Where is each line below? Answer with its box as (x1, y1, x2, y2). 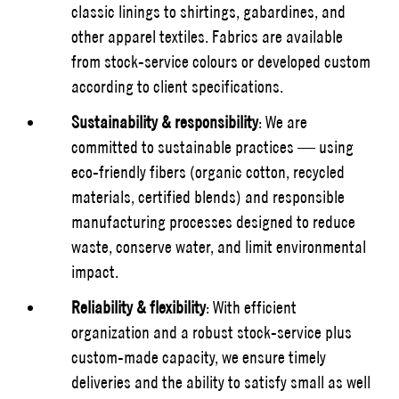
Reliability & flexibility (71, 297, 206, 317)
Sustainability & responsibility (71, 111, 258, 132)
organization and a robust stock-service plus (71, 322, 352, 342)
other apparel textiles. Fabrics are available (71, 26, 343, 46)
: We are (258, 111, 307, 132)
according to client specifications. (71, 76, 283, 96)
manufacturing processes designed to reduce (71, 211, 355, 232)
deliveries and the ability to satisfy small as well (71, 371, 370, 392)
